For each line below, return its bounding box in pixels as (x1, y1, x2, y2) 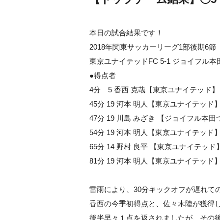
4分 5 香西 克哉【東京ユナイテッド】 (89, 85, 219, 94)
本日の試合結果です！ (89, 28, 163, 37)
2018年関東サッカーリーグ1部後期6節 (89, 43, 216, 51)
